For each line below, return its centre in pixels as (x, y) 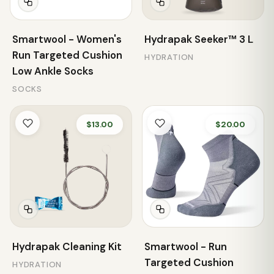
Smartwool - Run (186, 246)
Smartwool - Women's (67, 39)
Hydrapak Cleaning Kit (67, 246)
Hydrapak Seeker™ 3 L (199, 39)
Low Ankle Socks (53, 71)
